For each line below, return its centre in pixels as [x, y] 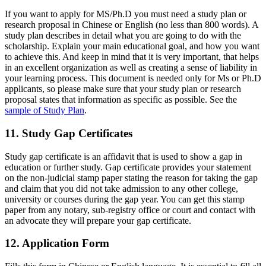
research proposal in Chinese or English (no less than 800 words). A [132, 25]
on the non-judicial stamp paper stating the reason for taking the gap [131, 178]
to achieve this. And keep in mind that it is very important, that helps [132, 57]
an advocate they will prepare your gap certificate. [98, 220]
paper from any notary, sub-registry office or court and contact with [130, 210]
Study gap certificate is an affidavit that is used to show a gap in [123, 156]
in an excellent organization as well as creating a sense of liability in [131, 68]
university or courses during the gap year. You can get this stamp [125, 199]
